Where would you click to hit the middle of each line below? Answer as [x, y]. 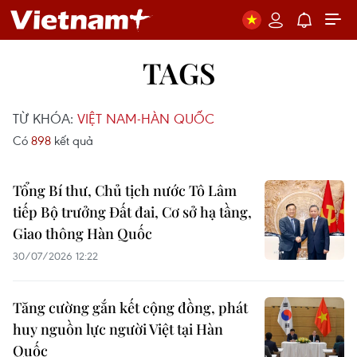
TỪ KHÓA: [45, 118]
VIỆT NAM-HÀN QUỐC [146, 118]
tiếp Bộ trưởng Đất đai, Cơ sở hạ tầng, [132, 212]
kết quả [72, 140]
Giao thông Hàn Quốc [82, 233]
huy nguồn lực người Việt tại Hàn [118, 329]
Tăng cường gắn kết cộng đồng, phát [130, 308]
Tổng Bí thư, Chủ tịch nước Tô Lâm [125, 190]
